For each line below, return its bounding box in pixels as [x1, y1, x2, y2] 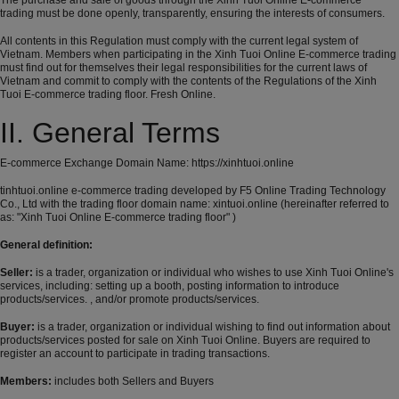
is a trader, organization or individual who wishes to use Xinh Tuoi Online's [33, 266, 394, 280]
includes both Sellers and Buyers [52, 375, 214, 388]
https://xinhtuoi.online [191, 157, 294, 170]
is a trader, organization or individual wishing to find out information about [35, 321, 390, 334]
